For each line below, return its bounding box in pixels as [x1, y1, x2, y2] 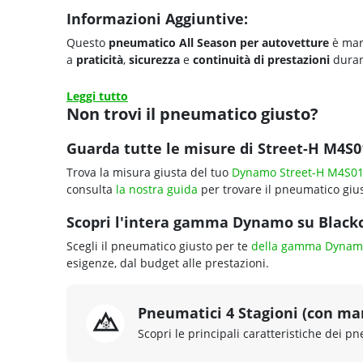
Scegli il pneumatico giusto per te [66, 238, 251, 254]
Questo [66, 35, 109, 50]
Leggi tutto [66, 88, 128, 104]
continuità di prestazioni [193, 52, 330, 67]
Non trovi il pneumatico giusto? [66, 103, 318, 125]
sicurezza [129, 52, 180, 67]
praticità [76, 52, 123, 67]
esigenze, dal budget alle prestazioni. [66, 255, 269, 271]
